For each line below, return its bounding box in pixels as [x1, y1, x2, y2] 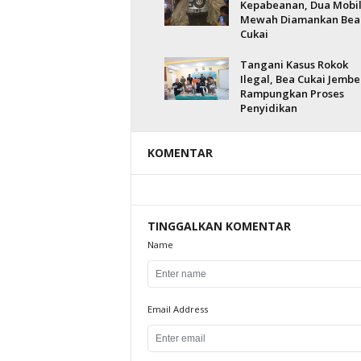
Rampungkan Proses [239, 86, 344, 101]
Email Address [147, 303, 208, 315]
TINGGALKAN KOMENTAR [147, 218, 291, 234]
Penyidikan [239, 101, 297, 115]
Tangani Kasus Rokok [239, 57, 348, 72]
